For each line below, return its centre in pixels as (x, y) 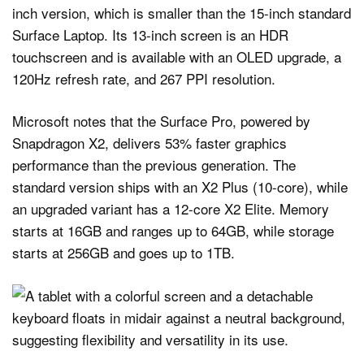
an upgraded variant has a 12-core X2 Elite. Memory (171, 209)
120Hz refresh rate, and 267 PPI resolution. (144, 78)
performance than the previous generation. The (154, 165)
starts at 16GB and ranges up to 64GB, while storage (173, 231)
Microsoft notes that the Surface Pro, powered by (161, 121)
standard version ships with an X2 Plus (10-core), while (180, 187)
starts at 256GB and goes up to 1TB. (123, 253)
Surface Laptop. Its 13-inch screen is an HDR (150, 34)
